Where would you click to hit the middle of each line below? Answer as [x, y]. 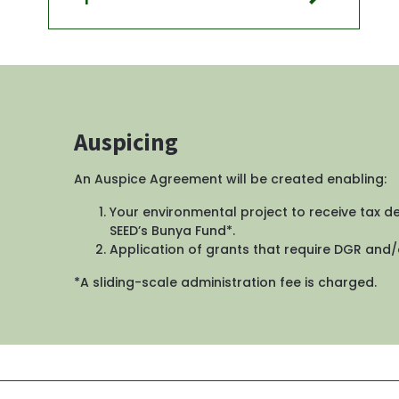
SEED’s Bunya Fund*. [175, 230]
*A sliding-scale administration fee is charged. [226, 282]
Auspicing [126, 141]
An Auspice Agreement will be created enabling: [232, 179]
